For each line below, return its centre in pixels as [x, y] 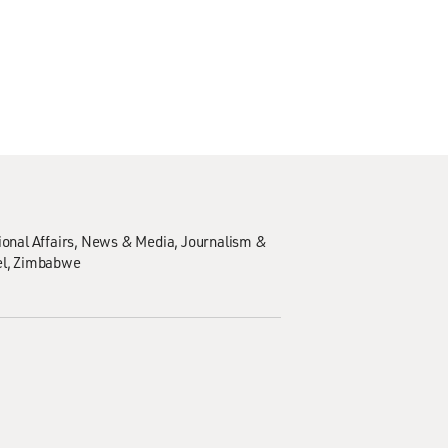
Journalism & [224, 241]
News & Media [127, 241]
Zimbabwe [47, 262]
